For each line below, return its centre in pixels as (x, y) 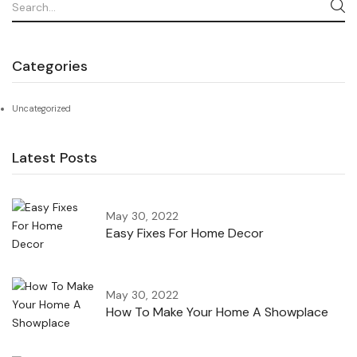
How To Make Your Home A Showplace (217, 312)
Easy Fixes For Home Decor (185, 233)
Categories (50, 66)
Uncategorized (41, 108)
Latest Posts (55, 157)
